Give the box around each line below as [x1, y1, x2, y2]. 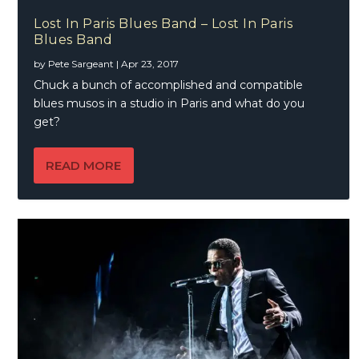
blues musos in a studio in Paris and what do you [34, 95, 305, 111]
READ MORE [46, 157, 122, 173]
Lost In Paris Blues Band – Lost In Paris [34, 15, 293, 31]
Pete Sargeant [48, 57, 115, 70]
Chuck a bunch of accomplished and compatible [34, 77, 304, 92]
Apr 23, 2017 [121, 57, 179, 70]
